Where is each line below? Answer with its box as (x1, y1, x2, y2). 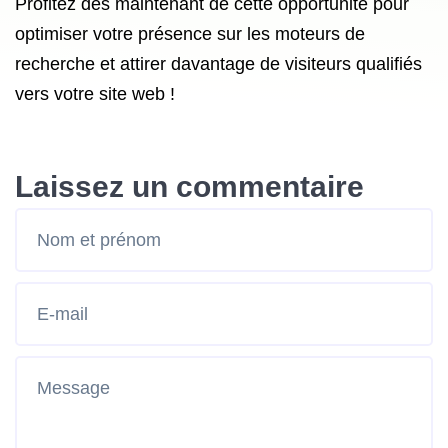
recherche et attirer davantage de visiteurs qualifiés (15, 54, 422, 74)
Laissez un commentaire (15, 170, 364, 203)
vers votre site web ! (15, 84, 175, 104)
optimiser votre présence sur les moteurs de (15, 24, 365, 44)
